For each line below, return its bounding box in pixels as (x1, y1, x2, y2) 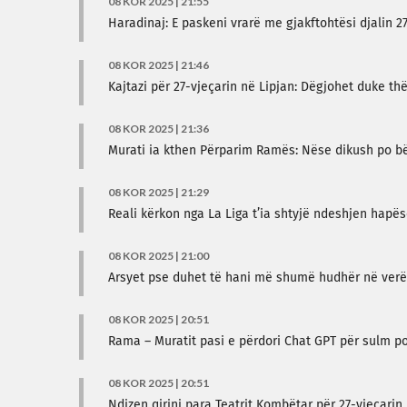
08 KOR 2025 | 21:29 (108, 185, 209, 199)
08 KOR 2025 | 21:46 (108, 58, 209, 72)
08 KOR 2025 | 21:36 (108, 122, 209, 135)
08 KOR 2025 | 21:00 (108, 249, 209, 263)
